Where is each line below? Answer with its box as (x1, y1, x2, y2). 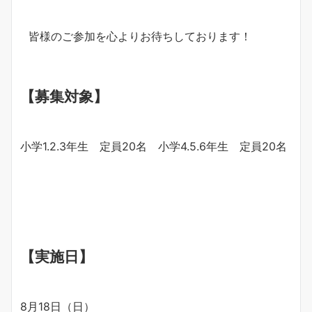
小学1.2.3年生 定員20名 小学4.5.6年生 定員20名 (20, 139, 287, 154)
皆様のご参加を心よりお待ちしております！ (29, 29, 251, 44)
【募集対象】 (20, 87, 108, 106)
